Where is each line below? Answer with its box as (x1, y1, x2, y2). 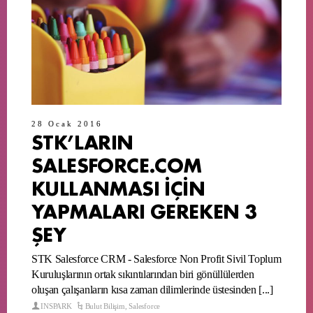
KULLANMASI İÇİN (31, 172, 205, 201)
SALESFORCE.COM (31, 149, 202, 178)
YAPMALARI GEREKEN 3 (31, 195, 257, 224)
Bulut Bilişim (85, 301, 125, 310)
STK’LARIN (31, 126, 133, 155)
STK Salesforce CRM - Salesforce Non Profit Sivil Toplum (31, 252, 282, 265)
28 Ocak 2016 (31, 119, 103, 128)
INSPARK (41, 301, 72, 310)
